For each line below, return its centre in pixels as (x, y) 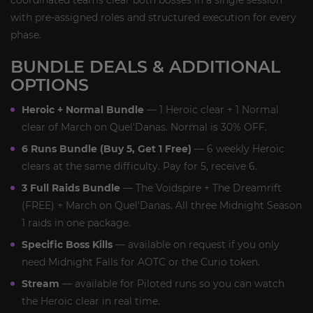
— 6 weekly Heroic (238, 149)
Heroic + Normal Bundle (83, 110)
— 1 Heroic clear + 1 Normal (211, 110)
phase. (26, 35)
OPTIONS (50, 85)
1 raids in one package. (76, 223)
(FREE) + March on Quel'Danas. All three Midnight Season (162, 205)
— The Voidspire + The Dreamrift (201, 188)
